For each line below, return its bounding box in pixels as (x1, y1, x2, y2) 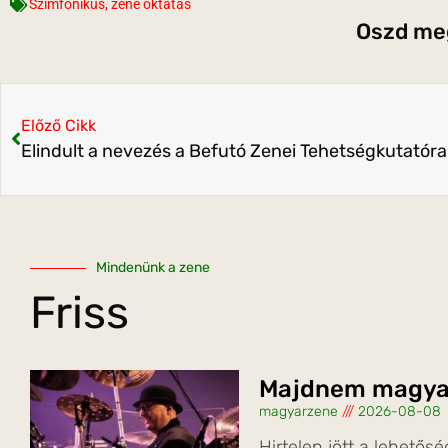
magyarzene (258, 403, 342, 421)
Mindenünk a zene (96, 259, 210, 277)
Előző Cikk (21, 116, 96, 136)
